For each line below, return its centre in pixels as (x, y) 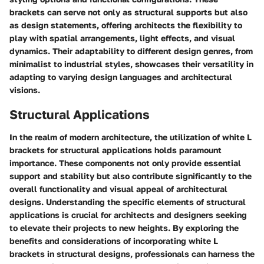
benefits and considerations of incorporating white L (114, 240)
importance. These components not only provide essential (125, 163)
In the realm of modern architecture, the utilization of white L (131, 137)
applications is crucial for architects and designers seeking (128, 214)
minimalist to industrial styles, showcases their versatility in (131, 64)
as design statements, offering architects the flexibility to (126, 25)
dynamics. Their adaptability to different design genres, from (131, 51)
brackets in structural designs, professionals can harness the (132, 253)
